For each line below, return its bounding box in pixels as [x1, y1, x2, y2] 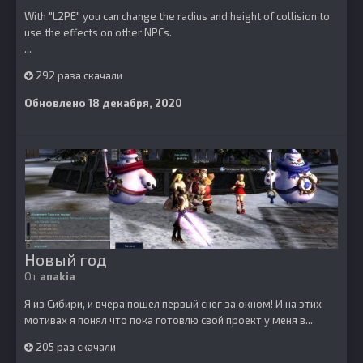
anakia [40, 270, 75, 283]
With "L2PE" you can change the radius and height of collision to [24, 10, 330, 23]
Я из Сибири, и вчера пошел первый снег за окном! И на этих [24, 297, 322, 310]
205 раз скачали [33, 340, 116, 353]
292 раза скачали [33, 69, 122, 82]
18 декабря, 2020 [88, 96, 182, 109]
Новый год [24, 250, 107, 269]
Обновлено [24, 96, 88, 109]
